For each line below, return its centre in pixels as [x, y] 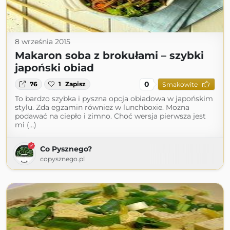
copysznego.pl [62, 159]
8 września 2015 [43, 42]
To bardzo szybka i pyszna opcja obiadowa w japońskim [114, 99]
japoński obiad [54, 68]
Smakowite [180, 84]
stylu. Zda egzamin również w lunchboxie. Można [102, 107]
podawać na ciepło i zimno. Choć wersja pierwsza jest [110, 116]
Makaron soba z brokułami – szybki [109, 55]
